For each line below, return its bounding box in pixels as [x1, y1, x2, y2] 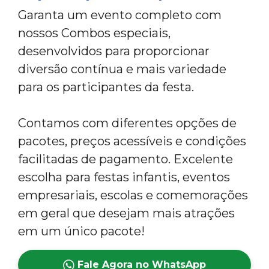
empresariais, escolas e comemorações [18, 188, 248, 203]
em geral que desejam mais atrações [18, 206, 235, 221]
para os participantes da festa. [18, 80, 194, 95]
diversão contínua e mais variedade [18, 62, 226, 77]
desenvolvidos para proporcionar [18, 44, 210, 59]
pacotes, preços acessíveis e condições [18, 134, 246, 149]
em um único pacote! [18, 224, 145, 239]
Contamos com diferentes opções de [18, 116, 237, 131]
